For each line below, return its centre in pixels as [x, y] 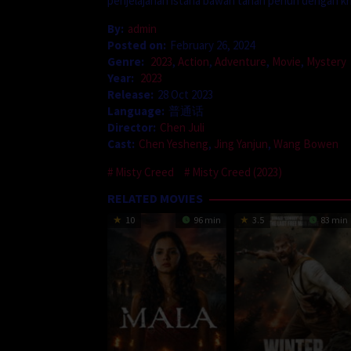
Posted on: [137, 45]
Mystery [326, 61]
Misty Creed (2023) [237, 172]
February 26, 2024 [212, 45]
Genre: [127, 61]
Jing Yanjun [241, 143]
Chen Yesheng [174, 143]
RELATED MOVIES [155, 198]
